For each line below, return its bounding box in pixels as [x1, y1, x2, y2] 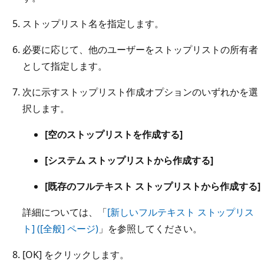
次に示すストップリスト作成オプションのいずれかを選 [22, 85, 258, 98]
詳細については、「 [22, 205, 107, 219]
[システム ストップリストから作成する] [45, 153, 213, 167]
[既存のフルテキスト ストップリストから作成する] [45, 179, 260, 193]
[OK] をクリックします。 [22, 247, 134, 261]
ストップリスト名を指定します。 [22, 16, 164, 30]
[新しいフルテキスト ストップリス [107, 205, 254, 219]
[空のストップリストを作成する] [45, 127, 183, 141]
